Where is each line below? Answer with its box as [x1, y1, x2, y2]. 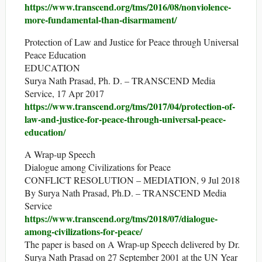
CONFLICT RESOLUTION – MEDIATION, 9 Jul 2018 [25, 174, 240, 187]
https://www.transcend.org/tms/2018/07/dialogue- [25, 212, 218, 226]
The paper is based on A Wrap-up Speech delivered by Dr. [25, 238, 240, 251]
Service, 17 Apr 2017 [25, 87, 104, 100]
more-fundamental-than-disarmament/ [25, 13, 177, 27]
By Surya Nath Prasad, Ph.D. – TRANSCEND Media [25, 187, 226, 199]
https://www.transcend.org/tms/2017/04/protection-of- [25, 99, 235, 113]
